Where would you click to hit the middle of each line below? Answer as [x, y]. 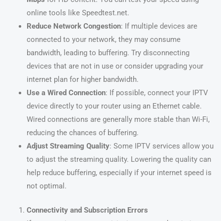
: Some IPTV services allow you [161, 146]
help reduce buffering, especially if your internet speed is [119, 173]
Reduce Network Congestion [74, 26]
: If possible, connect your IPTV [157, 93]
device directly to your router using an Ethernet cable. [114, 106]
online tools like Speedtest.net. [78, 13]
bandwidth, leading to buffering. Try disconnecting [108, 53]
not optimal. [46, 186]
